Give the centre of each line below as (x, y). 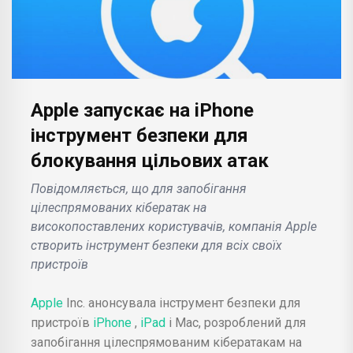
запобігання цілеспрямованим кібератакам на (166, 342)
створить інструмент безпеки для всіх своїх (156, 245)
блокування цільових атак (150, 160)
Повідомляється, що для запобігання (139, 188)
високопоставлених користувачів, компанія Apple (174, 226)
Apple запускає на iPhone (142, 110)
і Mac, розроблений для (237, 322)
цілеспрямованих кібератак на (119, 207)
